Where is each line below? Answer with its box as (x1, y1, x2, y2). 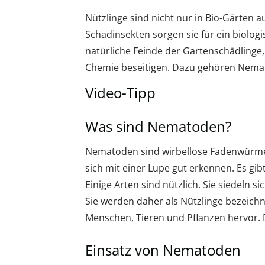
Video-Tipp (85, 83, 156, 102)
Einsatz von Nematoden (85, 240, 241, 260)
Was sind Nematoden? (85, 117, 231, 136)
